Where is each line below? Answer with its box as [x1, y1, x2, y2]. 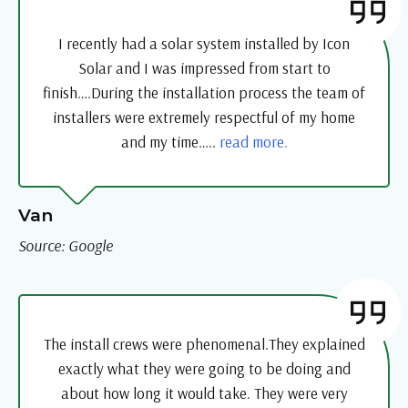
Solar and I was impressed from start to [77, 58, 331, 78]
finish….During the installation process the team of [43, 83, 365, 103]
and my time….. [120, 132, 219, 152]
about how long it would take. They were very [60, 383, 348, 403]
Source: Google [18, 236, 113, 256]
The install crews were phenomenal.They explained [43, 334, 365, 354]
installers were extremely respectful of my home [53, 107, 355, 127]
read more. [219, 132, 288, 152]
